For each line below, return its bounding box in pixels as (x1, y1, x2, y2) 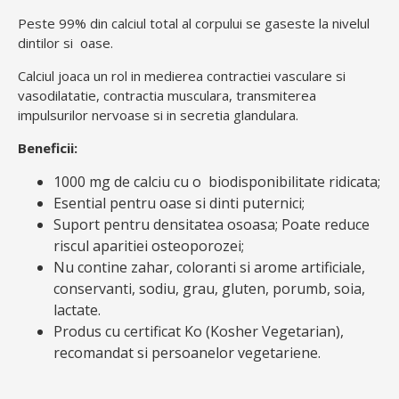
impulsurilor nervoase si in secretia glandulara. (18, 106, 298, 125)
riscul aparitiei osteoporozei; (53, 236, 244, 256)
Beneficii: (18, 139, 77, 158)
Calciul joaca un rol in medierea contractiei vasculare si (18, 67, 346, 85)
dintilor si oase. (18, 34, 113, 53)
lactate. (53, 300, 101, 321)
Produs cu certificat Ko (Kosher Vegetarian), (53, 322, 344, 342)
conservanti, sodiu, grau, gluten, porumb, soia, (53, 279, 365, 299)
